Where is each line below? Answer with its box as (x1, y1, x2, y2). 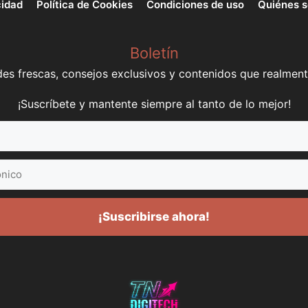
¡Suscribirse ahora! (98, 210, 210, 223)
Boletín (129, 44, 179, 63)
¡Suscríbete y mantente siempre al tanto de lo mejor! (17, 97, 291, 111)
